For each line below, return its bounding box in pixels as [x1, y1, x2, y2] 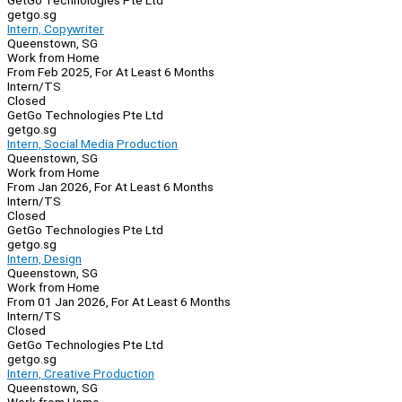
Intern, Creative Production [7, 366, 154, 381]
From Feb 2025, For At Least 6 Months [7, 65, 214, 80]
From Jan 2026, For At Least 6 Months [7, 179, 214, 195]
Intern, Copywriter [7, 22, 104, 37]
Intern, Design [7, 251, 82, 267]
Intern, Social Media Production [7, 136, 178, 152]
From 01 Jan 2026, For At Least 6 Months [7, 294, 231, 310]
